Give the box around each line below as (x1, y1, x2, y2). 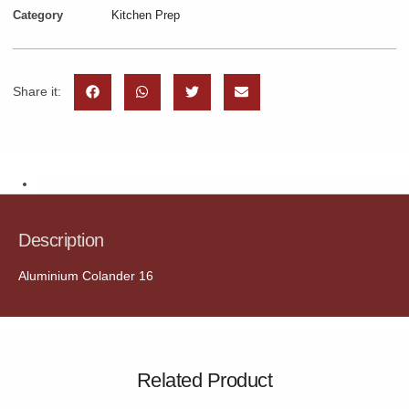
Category (13, 7, 63, 22)
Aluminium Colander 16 (18, 268, 153, 284)
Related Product (136, 369, 273, 393)
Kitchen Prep (111, 7, 180, 22)
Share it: (13, 84, 61, 100)
